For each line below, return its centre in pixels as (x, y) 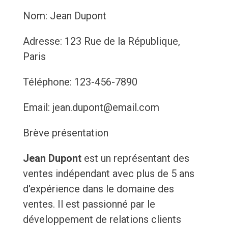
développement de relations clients (102, 220)
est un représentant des (135, 159)
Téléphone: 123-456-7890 (80, 82)
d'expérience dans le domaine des (98, 189)
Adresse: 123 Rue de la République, (101, 41)
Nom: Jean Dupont (64, 16)
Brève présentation (65, 133)
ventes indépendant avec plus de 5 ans (108, 174)
